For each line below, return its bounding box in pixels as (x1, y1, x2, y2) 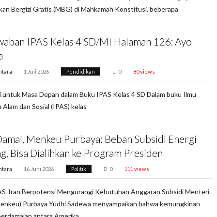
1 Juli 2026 (24, 68, 49, 75)
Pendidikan (66, 68, 95, 75)
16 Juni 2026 (24, 166, 54, 172)
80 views (133, 68, 155, 75)
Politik (71, 166, 86, 172)
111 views (124, 166, 149, 172)
